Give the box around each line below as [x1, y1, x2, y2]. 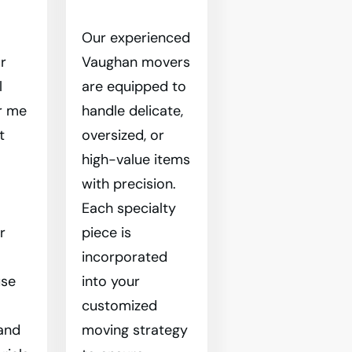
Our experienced [81, 28, 190, 47]
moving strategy [81, 321, 188, 339]
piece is [81, 223, 131, 242]
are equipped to [81, 77, 186, 96]
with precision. [81, 174, 176, 193]
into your [81, 272, 140, 291]
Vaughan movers [81, 53, 190, 71]
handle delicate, [81, 101, 183, 120]
